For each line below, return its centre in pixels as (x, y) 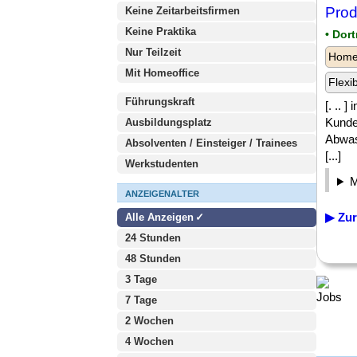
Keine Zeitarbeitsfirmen (182, 11)
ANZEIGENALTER (162, 194)
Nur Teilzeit (153, 52)
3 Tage (141, 279)
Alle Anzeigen (161, 217)
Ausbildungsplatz (169, 122)
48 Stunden (153, 259)
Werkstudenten (162, 164)
